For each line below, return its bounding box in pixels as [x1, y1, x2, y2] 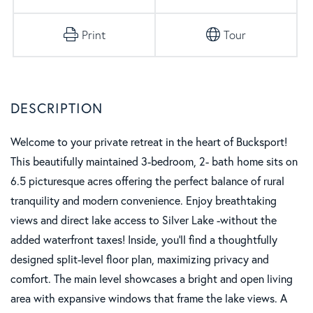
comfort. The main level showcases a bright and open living [10, 271, 293, 286]
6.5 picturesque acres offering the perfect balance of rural [10, 173, 284, 188]
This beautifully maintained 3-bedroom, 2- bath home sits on [10, 154, 298, 168]
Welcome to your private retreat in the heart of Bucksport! [10, 134, 287, 149]
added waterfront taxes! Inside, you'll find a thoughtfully [10, 232, 277, 247]
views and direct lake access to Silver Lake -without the [10, 212, 277, 227]
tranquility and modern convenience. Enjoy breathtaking [10, 193, 277, 208]
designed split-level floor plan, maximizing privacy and [10, 252, 269, 266]
